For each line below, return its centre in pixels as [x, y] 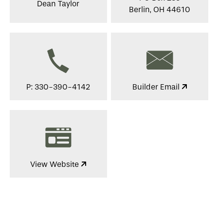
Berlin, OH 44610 [160, 10]
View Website [55, 164]
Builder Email [157, 87]
